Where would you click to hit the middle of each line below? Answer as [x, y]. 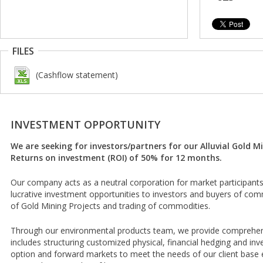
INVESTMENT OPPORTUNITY [85, 124]
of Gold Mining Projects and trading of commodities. [110, 206]
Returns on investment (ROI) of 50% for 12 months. [116, 158]
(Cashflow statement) [77, 75]
